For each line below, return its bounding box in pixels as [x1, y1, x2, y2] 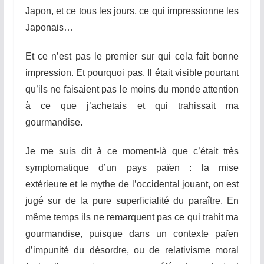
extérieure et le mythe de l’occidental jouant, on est [25, 179, 239, 189]
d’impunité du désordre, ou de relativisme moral [25, 245, 239, 255]
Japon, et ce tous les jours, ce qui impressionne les [25, 5, 239, 16]
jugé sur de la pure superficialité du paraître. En [25, 195, 239, 206]
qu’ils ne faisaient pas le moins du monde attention [25, 84, 239, 94]
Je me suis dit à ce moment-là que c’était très [25, 146, 239, 156]
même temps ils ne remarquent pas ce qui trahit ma [25, 212, 239, 222]
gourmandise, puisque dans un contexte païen [25, 228, 239, 239]
